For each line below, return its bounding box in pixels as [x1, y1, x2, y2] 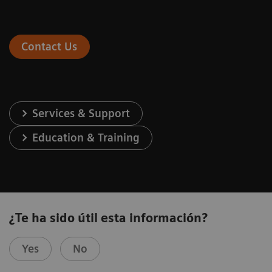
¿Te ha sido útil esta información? [9, 210, 208, 225]
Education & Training [32, 131, 140, 144]
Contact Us [21, 39, 78, 53]
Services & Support [32, 106, 131, 120]
